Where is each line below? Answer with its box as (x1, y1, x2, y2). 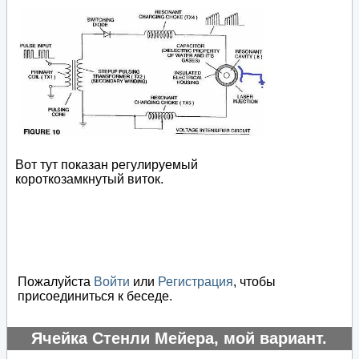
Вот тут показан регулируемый (15, 158, 198, 172)
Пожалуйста (18, 274, 94, 288)
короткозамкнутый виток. (15, 172, 163, 187)
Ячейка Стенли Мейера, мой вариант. (31, 329, 327, 347)
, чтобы (233, 274, 276, 288)
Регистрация (158, 274, 233, 288)
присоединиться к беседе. (18, 288, 172, 303)
